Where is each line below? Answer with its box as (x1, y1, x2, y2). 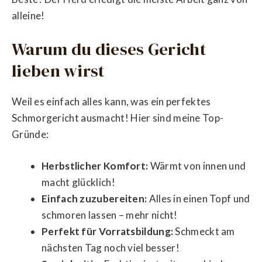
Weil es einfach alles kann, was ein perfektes (12, 95, 211, 108)
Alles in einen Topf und (147, 192, 250, 205)
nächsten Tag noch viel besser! (42, 241, 180, 254)
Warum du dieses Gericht (12, 37, 206, 61)
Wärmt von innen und (148, 159, 246, 172)
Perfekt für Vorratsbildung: (42, 225, 174, 237)
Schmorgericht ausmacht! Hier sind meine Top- (12, 112, 224, 125)
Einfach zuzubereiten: (42, 192, 147, 205)
